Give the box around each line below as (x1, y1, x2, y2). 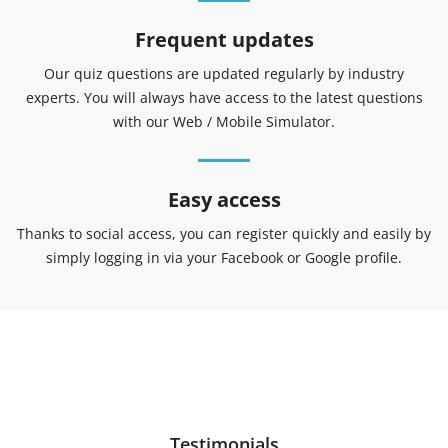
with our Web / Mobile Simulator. (113, 111, 335, 131)
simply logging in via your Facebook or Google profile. (46, 247, 402, 267)
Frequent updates (134, 25, 314, 53)
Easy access (167, 185, 281, 213)
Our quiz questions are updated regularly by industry (44, 63, 404, 83)
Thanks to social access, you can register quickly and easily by (17, 223, 431, 243)
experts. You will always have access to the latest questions (25, 87, 423, 107)
